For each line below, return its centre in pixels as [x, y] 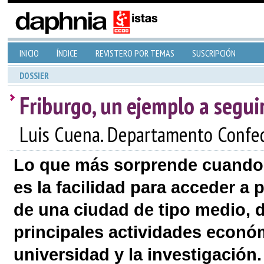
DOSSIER [34, 76]
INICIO [29, 53]
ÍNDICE [67, 53]
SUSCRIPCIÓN [214, 53]
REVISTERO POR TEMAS [135, 53]
